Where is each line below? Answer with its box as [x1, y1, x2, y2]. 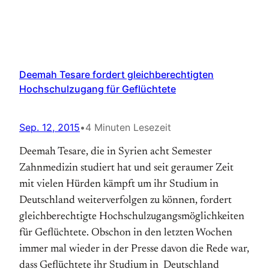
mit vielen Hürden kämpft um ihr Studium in [19, 179, 219, 190]
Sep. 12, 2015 [19, 121, 80, 133]
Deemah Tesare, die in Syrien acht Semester [19, 147, 212, 157]
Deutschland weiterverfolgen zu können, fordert [19, 195, 232, 206]
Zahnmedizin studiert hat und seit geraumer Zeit [19, 163, 234, 174]
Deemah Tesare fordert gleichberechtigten [19, 68, 214, 80]
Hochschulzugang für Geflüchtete [19, 83, 176, 95]
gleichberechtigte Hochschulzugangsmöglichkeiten [19, 211, 244, 222]
